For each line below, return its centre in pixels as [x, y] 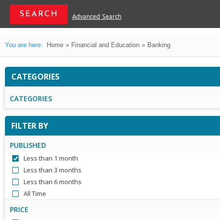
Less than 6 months [53, 182]
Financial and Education [105, 45]
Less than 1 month [51, 158]
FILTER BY [30, 126]
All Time [35, 193]
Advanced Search [97, 17]
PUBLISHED [28, 145]
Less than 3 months [53, 170]
